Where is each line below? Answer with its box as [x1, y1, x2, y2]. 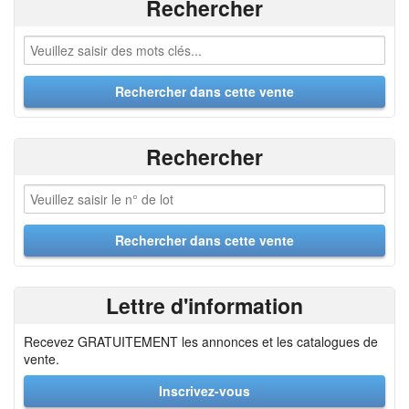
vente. [24, 350, 59, 368]
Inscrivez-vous [159, 382, 250, 400]
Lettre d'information [106, 290, 303, 320]
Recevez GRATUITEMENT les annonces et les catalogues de [24, 332, 378, 351]
